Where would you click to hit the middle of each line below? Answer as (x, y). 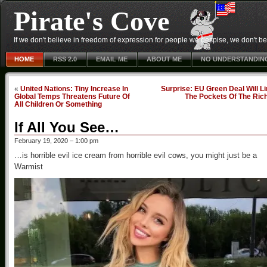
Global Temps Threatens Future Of (72, 96)
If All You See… (67, 127)
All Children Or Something (58, 104)
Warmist (29, 167)
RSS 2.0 (65, 59)
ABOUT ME (164, 59)
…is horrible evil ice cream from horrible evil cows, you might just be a (136, 155)
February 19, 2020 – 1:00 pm (56, 141)
